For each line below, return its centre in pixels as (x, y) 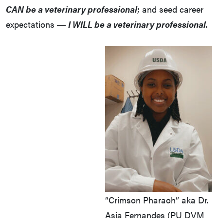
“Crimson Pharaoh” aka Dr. (157, 200)
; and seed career (170, 9)
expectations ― (37, 24)
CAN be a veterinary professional (72, 9)
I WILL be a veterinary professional (137, 24)
